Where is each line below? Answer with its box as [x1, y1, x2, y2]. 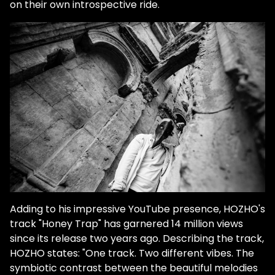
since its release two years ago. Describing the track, [10, 231, 264, 246]
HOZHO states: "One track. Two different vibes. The [10, 246, 254, 261]
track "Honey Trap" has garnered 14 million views [10, 217, 243, 231]
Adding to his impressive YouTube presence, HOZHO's [10, 202, 265, 217]
